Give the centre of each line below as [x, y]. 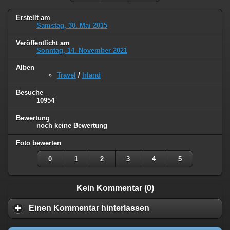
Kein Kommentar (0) [115, 188]
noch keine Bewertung [72, 126]
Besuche [30, 93]
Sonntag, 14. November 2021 [82, 50]
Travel [66, 75]
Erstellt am [33, 17]
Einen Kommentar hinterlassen [89, 208]
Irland [91, 75]
